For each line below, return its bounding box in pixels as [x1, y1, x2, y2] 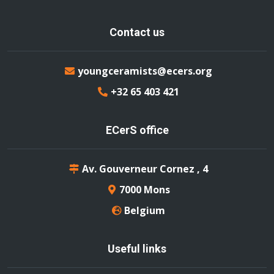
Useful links [108, 242, 166, 255]
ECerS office [105, 124, 169, 136]
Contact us [109, 26, 165, 39]
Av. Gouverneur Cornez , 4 [81, 162, 208, 176]
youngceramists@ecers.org [77, 64, 212, 78]
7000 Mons [119, 183, 170, 196]
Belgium [124, 204, 165, 217]
